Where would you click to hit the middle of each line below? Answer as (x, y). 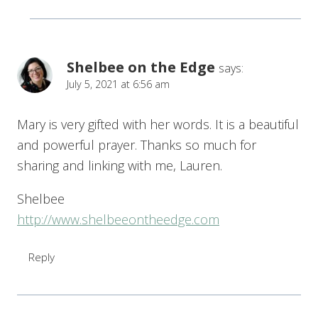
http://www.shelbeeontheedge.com (118, 219)
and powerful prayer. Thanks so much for (137, 144)
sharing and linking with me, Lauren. (120, 165)
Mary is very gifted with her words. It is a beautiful (158, 124)
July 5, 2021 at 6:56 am (118, 84)
